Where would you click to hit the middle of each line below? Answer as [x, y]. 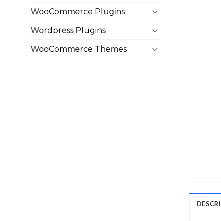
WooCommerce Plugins [78, 11]
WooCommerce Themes [79, 49]
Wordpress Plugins [68, 30]
